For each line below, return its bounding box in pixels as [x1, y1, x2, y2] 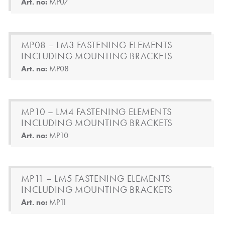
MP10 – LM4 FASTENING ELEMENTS [21, 105, 172, 118]
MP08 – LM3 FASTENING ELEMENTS [21, 39, 173, 51]
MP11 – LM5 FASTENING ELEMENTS [21, 172, 171, 185]
